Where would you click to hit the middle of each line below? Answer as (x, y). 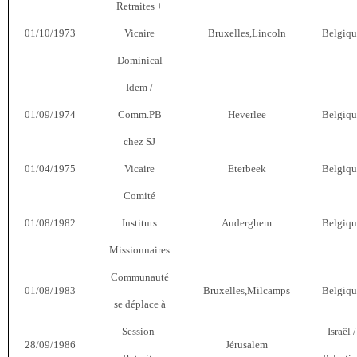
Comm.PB (139, 114)
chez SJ (139, 141)
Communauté (139, 277)
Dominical (139, 60)
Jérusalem (247, 344)
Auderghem (247, 222)
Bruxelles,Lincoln (247, 33)
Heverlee (247, 114)
